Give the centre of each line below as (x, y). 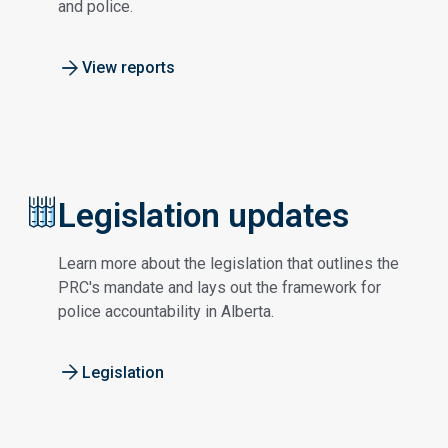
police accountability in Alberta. (166, 311)
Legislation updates (203, 215)
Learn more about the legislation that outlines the (228, 263)
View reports (128, 68)
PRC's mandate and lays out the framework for (219, 287)
